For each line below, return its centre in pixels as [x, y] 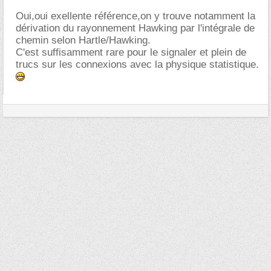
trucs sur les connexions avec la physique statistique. [137, 64]
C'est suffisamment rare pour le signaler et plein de [131, 52]
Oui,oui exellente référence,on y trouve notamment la [135, 16]
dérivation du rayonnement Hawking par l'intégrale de [135, 28]
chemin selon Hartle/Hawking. [83, 40]
